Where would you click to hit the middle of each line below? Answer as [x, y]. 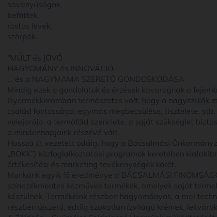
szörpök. [22, 36]
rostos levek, [30, 25]
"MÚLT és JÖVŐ [35, 57]
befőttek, [23, 15]
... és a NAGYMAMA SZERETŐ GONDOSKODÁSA [96, 79]
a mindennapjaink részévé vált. [63, 132]
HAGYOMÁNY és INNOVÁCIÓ [60, 68]
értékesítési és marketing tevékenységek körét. [92, 164]
